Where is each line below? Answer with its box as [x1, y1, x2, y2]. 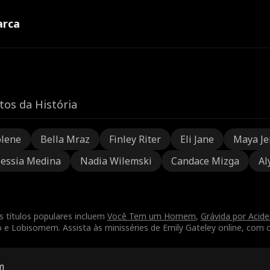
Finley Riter [108, 133, 161, 146]
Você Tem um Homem [107, 210, 196, 222]
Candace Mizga [171, 154, 239, 168]
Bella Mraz [40, 133, 90, 146]
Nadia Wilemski [80, 154, 152, 168]
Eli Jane [180, 133, 214, 146]
